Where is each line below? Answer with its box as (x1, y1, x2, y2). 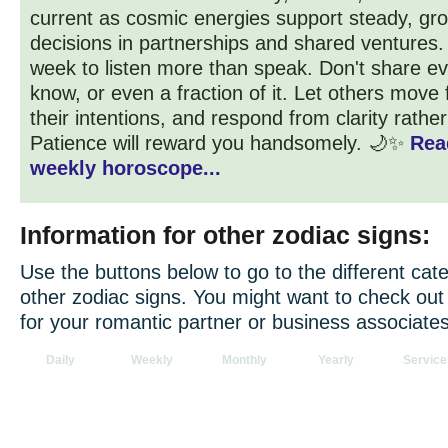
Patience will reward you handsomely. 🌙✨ (30, 132, 410, 154)
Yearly (318, 353, 354, 367)
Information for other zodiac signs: (20, 221, 430, 249)
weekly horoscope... (30, 157, 221, 179)
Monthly (221, 353, 267, 367)
